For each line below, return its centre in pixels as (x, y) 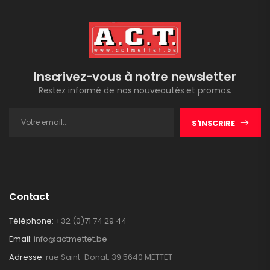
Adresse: (27, 257)
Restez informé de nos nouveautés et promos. (135, 90)
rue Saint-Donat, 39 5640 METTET (109, 257)
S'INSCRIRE (213, 123)
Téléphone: (31, 221)
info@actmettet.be (71, 239)
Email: (20, 239)
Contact (29, 196)
